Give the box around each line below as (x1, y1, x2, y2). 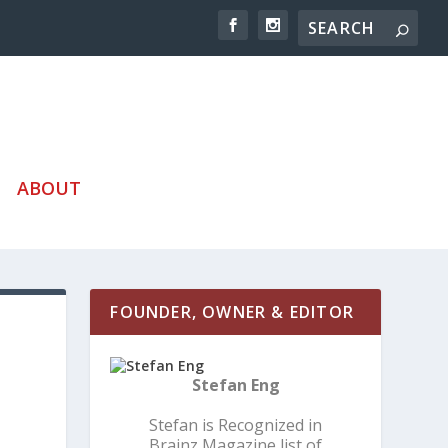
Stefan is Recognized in (149, 413, 323, 436)
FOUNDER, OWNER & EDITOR (110, 300, 354, 323)
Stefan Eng (191, 373, 280, 396)
